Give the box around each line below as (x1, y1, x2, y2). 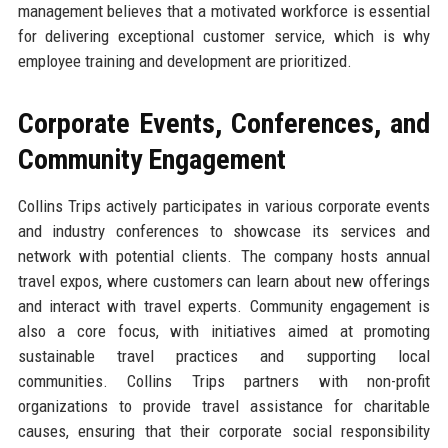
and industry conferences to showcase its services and (17, 220, 431, 241)
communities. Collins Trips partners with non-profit (17, 370, 431, 391)
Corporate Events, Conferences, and (17, 106, 431, 140)
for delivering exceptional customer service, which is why (17, 25, 431, 46)
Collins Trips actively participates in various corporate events (17, 195, 431, 216)
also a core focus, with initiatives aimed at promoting (17, 320, 431, 341)
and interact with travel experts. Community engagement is (17, 295, 431, 316)
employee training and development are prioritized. (17, 50, 352, 71)
